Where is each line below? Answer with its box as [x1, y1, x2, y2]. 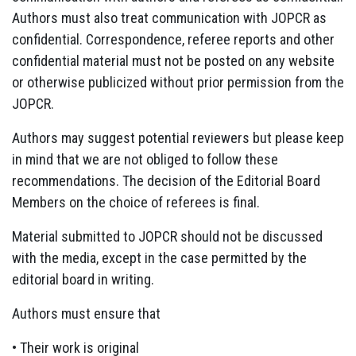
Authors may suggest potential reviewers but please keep [12, 129, 344, 146]
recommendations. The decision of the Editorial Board [12, 172, 320, 189]
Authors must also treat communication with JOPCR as [12, 9, 327, 26]
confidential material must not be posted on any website [12, 52, 335, 69]
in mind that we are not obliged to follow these [12, 150, 278, 168]
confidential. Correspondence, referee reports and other [12, 30, 335, 48]
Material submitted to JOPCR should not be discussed [12, 227, 323, 245]
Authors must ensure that [12, 304, 161, 322]
